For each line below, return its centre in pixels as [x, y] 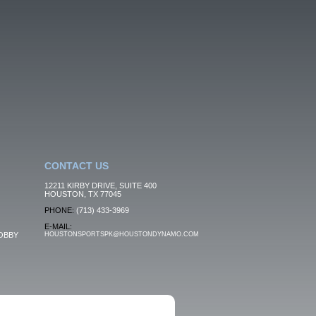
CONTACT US [76, 166]
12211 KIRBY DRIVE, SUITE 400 [100, 186]
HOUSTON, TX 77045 [83, 194]
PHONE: [59, 210]
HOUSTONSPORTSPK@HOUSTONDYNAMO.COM [121, 234]
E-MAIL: [58, 226]
